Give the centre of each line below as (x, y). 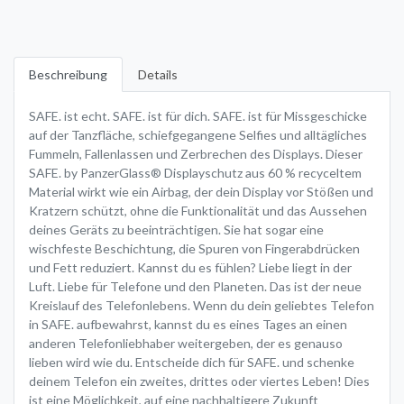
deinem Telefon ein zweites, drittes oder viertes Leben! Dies (199, 381)
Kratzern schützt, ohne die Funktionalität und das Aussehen (198, 210)
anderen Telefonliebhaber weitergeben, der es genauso (186, 343)
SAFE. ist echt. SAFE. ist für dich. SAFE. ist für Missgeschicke (198, 115)
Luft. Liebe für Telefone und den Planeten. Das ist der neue (195, 286)
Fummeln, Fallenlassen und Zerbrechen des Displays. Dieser (196, 153)
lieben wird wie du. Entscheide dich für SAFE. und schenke (192, 362)
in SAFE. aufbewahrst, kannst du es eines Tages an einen (188, 324)
